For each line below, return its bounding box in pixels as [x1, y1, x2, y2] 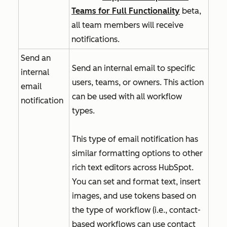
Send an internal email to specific [72, 63, 195, 73]
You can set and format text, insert [72, 177, 201, 186]
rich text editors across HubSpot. [72, 163, 194, 172]
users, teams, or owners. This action [72, 78, 204, 87]
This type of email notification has [72, 134, 198, 144]
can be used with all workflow [72, 92, 182, 101]
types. [72, 106, 97, 116]
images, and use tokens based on [72, 191, 196, 201]
